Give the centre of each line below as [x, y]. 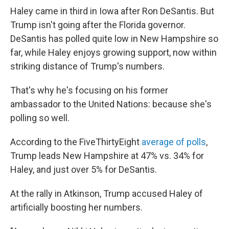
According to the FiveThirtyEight [76, 142]
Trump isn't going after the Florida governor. [98, 25]
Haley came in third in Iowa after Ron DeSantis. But [112, 11]
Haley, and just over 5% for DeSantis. [84, 169]
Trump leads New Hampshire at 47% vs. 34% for [107, 156]
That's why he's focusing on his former [89, 90]
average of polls [174, 142]
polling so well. [40, 118]
